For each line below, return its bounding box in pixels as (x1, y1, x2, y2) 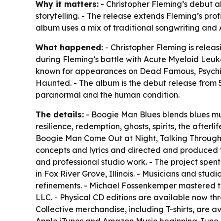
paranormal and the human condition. (36, 89, 180, 100)
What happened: (36, 42, 103, 52)
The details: (36, 109, 84, 119)
